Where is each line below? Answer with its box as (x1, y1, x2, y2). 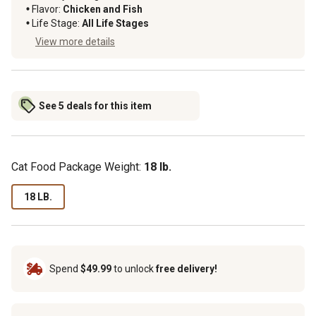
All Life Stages (82, 17, 149, 29)
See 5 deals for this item (39, 99, 152, 111)
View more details (35, 35, 115, 47)
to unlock (111, 262, 156, 274)
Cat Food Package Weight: (11, 159, 144, 174)
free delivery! (156, 262, 217, 274)
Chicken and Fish (63, 3, 142, 15)
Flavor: (32, 3, 61, 15)
